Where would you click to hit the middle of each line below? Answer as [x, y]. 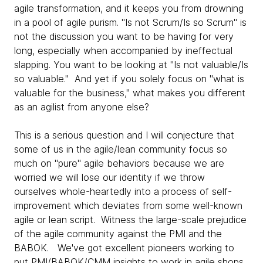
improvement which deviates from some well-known [128, 205]
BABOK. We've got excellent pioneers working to [124, 248]
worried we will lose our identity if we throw [109, 177]
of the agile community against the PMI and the [118, 234]
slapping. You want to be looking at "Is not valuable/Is [131, 65]
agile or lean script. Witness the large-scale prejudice [130, 220]
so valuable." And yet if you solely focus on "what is [129, 79]
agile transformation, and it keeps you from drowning [129, 8]
